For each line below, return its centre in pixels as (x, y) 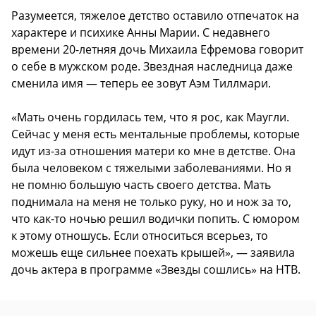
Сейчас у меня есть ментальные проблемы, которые (156, 134)
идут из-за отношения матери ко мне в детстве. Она (153, 151)
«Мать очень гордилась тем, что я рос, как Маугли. (150, 117)
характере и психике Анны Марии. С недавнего (141, 33)
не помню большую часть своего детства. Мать (141, 185)
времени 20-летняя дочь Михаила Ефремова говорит (157, 50)
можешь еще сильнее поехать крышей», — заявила (153, 253)
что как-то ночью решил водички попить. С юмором (156, 219)
